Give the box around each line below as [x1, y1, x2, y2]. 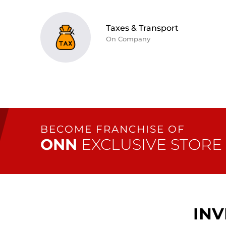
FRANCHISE [96, 123, 164, 135]
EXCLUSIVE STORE [77, 135, 222, 154]
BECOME [40, 123, 96, 135]
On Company [106, 35, 150, 43]
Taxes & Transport [106, 23, 179, 33]
